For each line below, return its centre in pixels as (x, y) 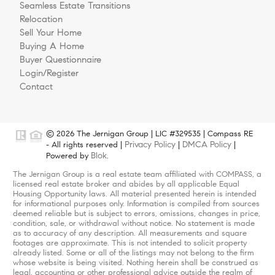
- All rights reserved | (85, 145)
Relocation (41, 19)
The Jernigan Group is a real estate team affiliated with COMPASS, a (137, 175)
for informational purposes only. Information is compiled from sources (136, 204)
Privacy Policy (150, 145)
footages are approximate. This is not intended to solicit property (130, 243)
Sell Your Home (51, 33)
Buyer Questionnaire (60, 60)
